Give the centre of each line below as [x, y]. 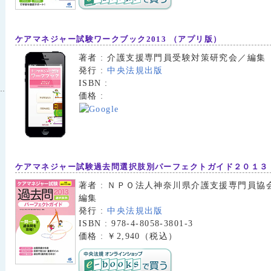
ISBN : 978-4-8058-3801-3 [136, 223]
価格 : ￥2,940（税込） [128, 236]
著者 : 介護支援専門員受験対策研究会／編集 [172, 58]
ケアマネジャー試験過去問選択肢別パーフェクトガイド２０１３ [142, 166]
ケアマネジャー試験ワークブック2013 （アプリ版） [119, 39]
